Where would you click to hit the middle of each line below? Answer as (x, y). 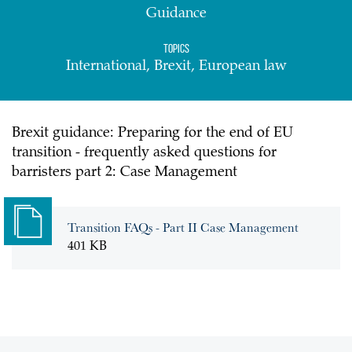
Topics (176, 48)
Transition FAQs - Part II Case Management (183, 227)
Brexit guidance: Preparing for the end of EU (152, 134)
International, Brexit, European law (176, 67)
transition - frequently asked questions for (144, 153)
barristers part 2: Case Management (125, 173)
